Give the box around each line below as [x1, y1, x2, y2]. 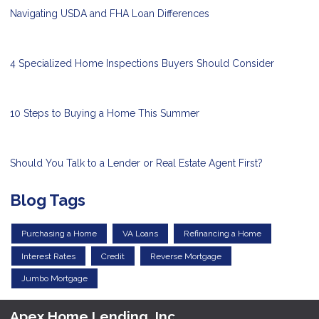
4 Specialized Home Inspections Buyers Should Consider [10, 58, 274, 70]
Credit [101, 251, 125, 261]
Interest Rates [21, 251, 75, 261]
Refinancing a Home [184, 229, 261, 239]
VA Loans [122, 229, 158, 239]
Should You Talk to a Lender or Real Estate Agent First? [10, 157, 263, 169]
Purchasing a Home [21, 229, 97, 239]
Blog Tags [10, 191, 85, 210]
